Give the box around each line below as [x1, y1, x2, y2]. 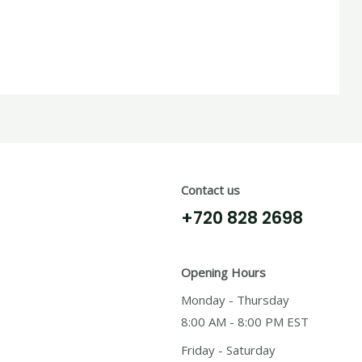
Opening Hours [181, 263, 266, 280]
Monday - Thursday [181, 292, 289, 309]
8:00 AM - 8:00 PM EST [181, 314, 309, 330]
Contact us [181, 182, 240, 199]
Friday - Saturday [181, 341, 276, 358]
